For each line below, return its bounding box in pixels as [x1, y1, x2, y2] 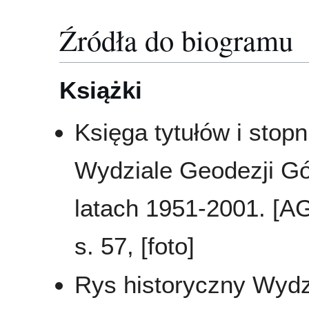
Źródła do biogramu [59, 19, 293, 59]
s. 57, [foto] [74, 232, 195, 259]
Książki [59, 77, 142, 104]
